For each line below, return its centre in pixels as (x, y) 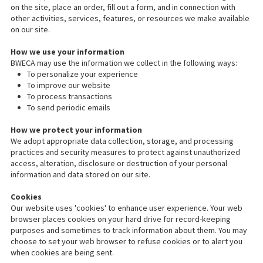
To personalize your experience (82, 74)
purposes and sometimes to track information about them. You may (129, 230)
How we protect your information (76, 130)
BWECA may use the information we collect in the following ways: (124, 63)
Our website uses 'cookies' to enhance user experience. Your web (127, 208)
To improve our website (69, 85)
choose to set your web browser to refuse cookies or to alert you (127, 241)
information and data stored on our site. (80, 174)
